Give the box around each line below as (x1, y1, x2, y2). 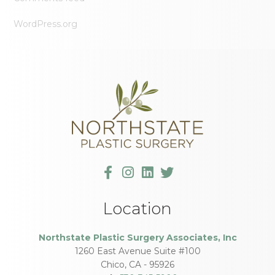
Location (103, 198, 172, 219)
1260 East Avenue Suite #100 (74, 245, 201, 257)
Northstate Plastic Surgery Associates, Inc (38, 231, 237, 243)
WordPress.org (14, 18, 78, 30)
